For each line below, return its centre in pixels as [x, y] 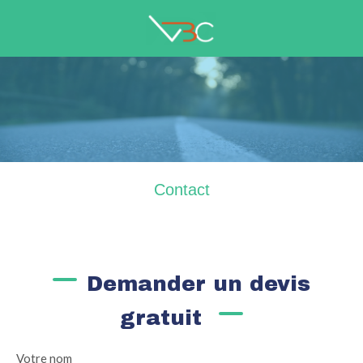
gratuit [164, 318]
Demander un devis [199, 284]
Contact [181, 190]
